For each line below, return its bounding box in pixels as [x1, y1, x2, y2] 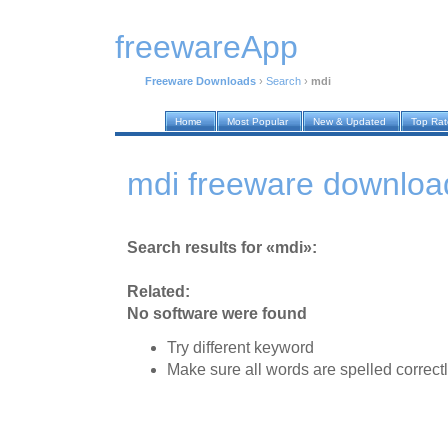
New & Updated [313, 116, 386, 128]
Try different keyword [167, 338, 314, 356]
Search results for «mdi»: [127, 238, 317, 256]
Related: [127, 282, 190, 300]
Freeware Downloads [145, 75, 256, 88]
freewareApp [115, 29, 298, 66]
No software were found [127, 304, 307, 322]
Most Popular [227, 116, 288, 128]
